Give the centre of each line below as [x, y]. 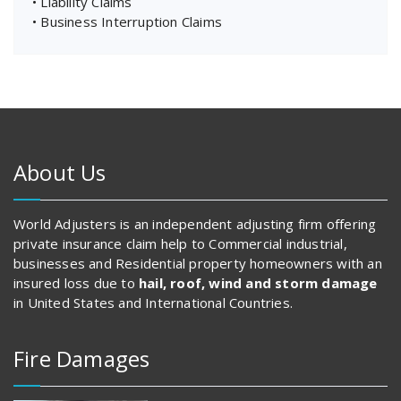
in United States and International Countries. [154, 303]
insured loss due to [76, 283]
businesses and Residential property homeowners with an [198, 264]
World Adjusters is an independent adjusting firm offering [195, 224]
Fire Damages [82, 359]
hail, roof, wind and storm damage [258, 283]
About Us [60, 173]
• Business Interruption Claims [127, 22]
